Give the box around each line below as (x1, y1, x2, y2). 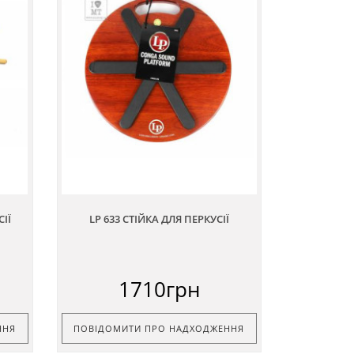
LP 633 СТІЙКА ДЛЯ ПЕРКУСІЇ (88, 211, 229, 226)
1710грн (118, 274, 200, 303)
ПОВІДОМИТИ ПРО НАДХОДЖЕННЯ (73, 322, 245, 334)
